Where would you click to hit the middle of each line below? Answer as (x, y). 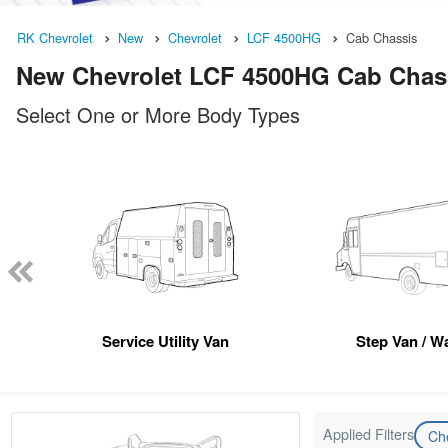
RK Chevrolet (55, 38)
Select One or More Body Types (158, 115)
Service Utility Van (165, 341)
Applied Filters (369, 434)
